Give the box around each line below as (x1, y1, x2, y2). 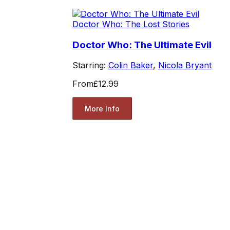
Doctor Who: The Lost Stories (72, 18, 189, 29)
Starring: (72, 60, 108, 71)
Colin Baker (108, 60, 153, 71)
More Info (84, 104, 120, 113)
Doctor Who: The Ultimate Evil (72, 39, 212, 51)
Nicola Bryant (158, 60, 212, 71)
